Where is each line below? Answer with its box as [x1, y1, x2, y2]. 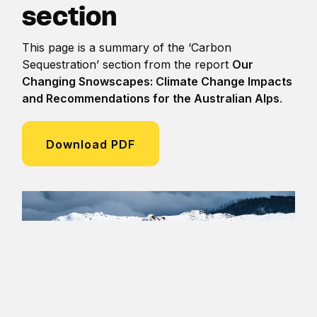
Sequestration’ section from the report [22, 57, 233, 71]
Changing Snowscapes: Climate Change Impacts [22, 74, 293, 88]
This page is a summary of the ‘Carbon [22, 40, 232, 54]
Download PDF [46, 137, 136, 151]
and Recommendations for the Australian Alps [22, 91, 280, 105]
